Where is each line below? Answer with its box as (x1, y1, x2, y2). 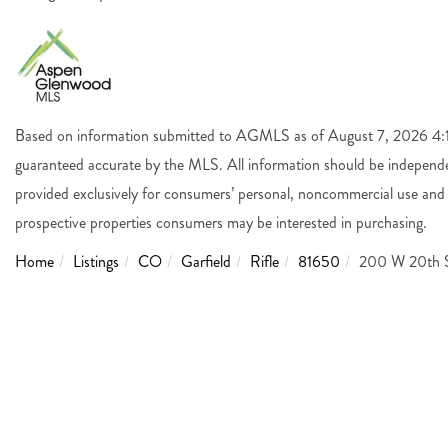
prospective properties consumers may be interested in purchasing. (15, 210, 427, 234)
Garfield (181, 249, 231, 273)
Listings (73, 249, 119, 273)
